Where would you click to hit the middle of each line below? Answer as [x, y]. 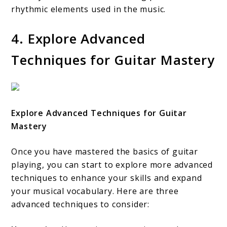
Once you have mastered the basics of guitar [105, 152]
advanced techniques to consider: [81, 204]
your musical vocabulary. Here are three [95, 191]
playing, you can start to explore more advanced [112, 165]
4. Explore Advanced [78, 38]
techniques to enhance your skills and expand [107, 178]
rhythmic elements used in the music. [89, 9]
